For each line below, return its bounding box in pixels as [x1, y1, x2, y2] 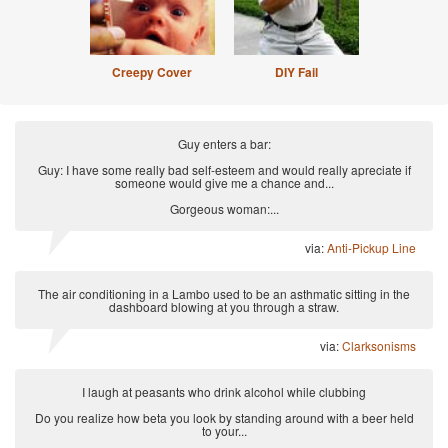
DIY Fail [274, 63, 318, 82]
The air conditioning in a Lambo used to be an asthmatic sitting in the [38, 285, 410, 303]
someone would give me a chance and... [114, 174, 334, 192]
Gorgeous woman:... [169, 200, 279, 218]
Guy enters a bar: [177, 135, 271, 153]
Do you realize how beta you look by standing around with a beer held [34, 409, 414, 427]
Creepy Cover [112, 63, 192, 82]
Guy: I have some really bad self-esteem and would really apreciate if [37, 161, 411, 179]
